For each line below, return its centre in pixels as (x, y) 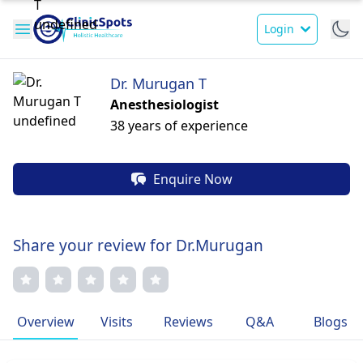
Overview (45, 322)
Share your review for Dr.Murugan (138, 246)
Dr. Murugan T (158, 83)
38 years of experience (179, 126)
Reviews (188, 322)
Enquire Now (193, 179)
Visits (117, 322)
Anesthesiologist (164, 105)
